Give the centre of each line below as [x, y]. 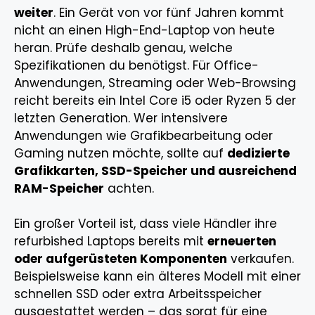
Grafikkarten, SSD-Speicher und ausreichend [155, 171]
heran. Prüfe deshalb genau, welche [123, 47]
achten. [129, 188]
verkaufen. [261, 259]
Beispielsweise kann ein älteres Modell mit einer [157, 277]
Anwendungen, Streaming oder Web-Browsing [155, 83]
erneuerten [242, 242]
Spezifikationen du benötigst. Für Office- [136, 65]
